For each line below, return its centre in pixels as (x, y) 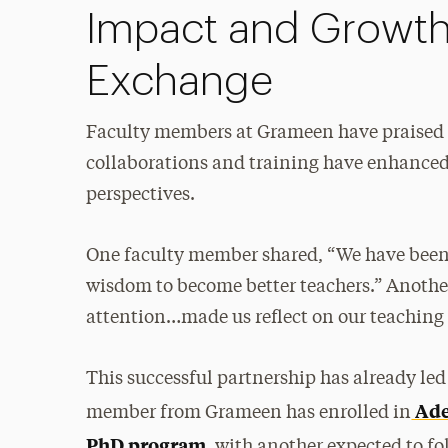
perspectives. (141, 195)
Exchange (180, 82)
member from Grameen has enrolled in (249, 413)
